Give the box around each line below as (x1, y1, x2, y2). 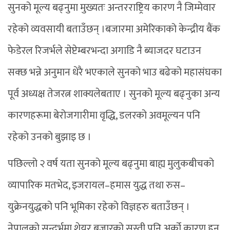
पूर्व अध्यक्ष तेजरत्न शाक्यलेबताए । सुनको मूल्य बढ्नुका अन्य (8, 85, 220, 103)
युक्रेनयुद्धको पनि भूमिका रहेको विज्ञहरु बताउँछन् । (8, 198, 190, 216)
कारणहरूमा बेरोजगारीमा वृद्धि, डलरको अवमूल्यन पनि (8, 106, 200, 124)
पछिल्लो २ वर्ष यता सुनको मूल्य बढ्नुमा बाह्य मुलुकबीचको (8, 155, 214, 172)
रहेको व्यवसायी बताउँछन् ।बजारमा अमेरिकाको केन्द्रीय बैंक (8, 20, 220, 38)
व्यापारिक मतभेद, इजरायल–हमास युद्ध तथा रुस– (8, 176, 185, 194)
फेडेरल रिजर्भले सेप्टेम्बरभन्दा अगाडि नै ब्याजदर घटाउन (8, 42, 201, 60)
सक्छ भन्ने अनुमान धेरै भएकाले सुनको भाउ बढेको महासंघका (8, 63, 222, 81)
